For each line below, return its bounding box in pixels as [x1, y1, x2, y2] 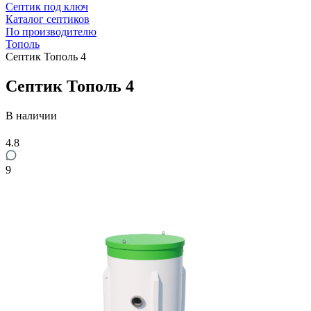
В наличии [6, 109, 57, 121]
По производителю [6, 26, 96, 37]
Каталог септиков [6, 13, 90, 25]
